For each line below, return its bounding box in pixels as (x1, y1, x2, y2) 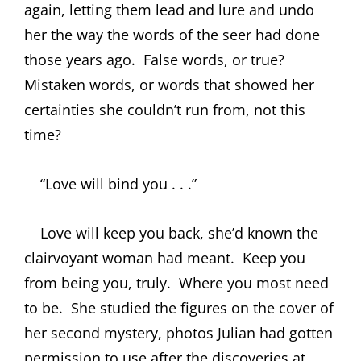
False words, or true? (143, 49, 284, 69)
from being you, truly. (24, 272, 171, 293)
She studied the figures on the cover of (71, 297, 334, 317)
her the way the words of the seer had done (24, 24, 320, 44)
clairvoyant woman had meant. (24, 247, 234, 268)
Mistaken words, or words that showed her (24, 74, 314, 94)
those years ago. (24, 49, 135, 69)
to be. (24, 297, 63, 317)
